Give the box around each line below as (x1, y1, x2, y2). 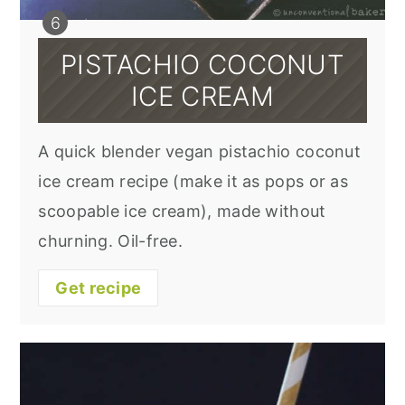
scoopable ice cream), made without (38, 201, 326, 221)
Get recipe (55, 278, 142, 297)
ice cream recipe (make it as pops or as (38, 171, 349, 191)
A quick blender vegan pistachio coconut (38, 141, 362, 161)
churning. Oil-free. (38, 231, 184, 250)
